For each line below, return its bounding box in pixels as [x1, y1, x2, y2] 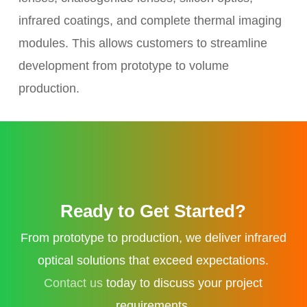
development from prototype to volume [18, 58, 229, 73]
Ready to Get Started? [60, 201, 247, 222]
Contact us [44, 276, 103, 291]
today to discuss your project [103, 276, 263, 291]
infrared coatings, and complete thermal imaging [18, 13, 282, 27]
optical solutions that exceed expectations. [38, 254, 269, 268]
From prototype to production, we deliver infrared [20, 231, 286, 245]
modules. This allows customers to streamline [18, 36, 267, 50]
